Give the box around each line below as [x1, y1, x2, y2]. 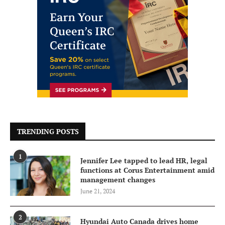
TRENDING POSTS [17, 126, 79, 136]
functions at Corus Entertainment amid [80, 165, 214, 175]
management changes [80, 174, 155, 184]
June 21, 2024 [80, 187, 115, 195]
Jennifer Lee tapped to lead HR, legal [80, 155, 207, 165]
